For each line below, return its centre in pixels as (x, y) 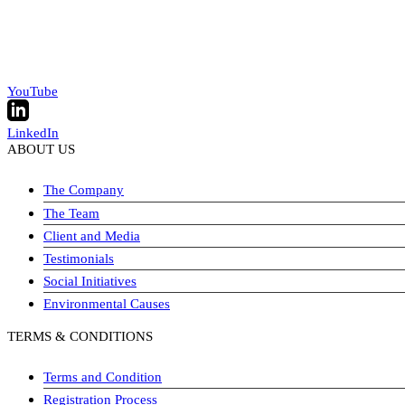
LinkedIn (33, 133)
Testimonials (79, 258)
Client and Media (92, 235)
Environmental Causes (107, 303)
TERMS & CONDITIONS (80, 336)
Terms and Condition (103, 377)
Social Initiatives (90, 280)
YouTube (33, 91)
